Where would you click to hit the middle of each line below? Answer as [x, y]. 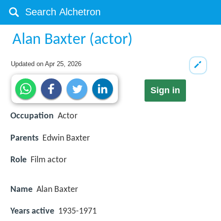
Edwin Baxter [66, 138]
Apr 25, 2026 [63, 64]
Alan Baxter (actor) [73, 40]
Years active [32, 212]
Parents [24, 138]
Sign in [165, 91]
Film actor [49, 160]
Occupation [32, 116]
